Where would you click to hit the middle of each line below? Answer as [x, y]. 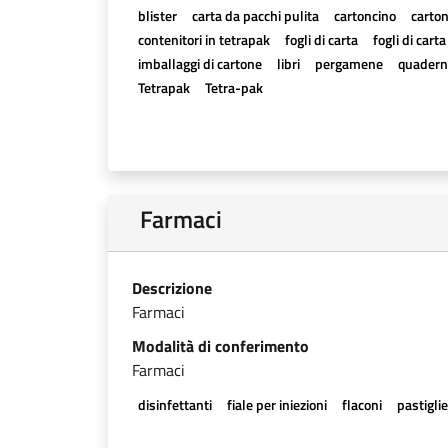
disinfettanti [174, 404]
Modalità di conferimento [220, 346]
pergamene [348, 63]
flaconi [361, 404]
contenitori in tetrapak [203, 39]
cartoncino [364, 15]
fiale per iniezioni [276, 404]
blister [157, 15]
